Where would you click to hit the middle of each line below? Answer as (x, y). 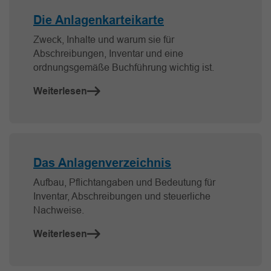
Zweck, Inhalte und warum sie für (104, 40)
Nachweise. (59, 210)
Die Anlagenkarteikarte (99, 20)
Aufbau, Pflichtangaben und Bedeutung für (124, 182)
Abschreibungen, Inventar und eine (108, 54)
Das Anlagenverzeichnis (102, 163)
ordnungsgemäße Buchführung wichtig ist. (124, 67)
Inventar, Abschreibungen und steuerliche (122, 196)
